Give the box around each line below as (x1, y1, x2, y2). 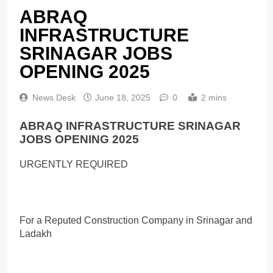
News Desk (32, 93, 76, 103)
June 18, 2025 (95, 93, 151, 103)
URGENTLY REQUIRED (19, 158, 128, 169)
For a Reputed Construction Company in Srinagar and (19, 214, 252, 225)
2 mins (201, 93, 227, 103)
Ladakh (19, 228, 52, 239)
